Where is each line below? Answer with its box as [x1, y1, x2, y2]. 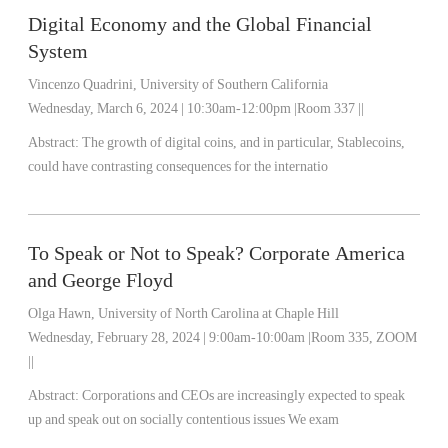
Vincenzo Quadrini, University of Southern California [28, 77, 329, 92]
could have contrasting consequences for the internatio [28, 159, 329, 174]
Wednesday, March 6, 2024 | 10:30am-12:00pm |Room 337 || [28, 101, 365, 116]
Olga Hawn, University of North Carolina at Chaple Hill [28, 306, 340, 321]
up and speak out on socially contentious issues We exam [288, 412, 340, 427]
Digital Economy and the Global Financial [28, 13, 373, 35]
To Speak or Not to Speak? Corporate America [28, 242, 406, 264]
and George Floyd [28, 269, 174, 291]
